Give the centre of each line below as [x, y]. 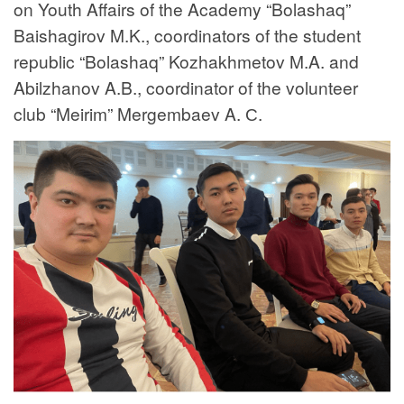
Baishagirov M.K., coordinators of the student [187, 34]
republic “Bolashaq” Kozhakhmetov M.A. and [186, 60]
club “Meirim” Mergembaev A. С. [138, 113]
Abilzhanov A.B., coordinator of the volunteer [186, 87]
